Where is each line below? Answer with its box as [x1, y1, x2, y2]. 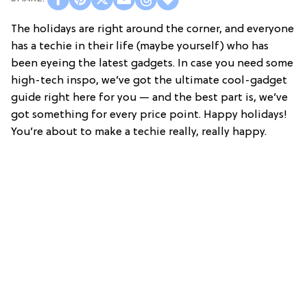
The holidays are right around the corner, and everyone [11, 23, 294, 36]
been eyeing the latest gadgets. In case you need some [11, 57, 293, 70]
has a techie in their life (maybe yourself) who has [11, 40, 269, 53]
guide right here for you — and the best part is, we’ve [11, 91, 288, 104]
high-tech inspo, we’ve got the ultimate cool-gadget [11, 74, 287, 87]
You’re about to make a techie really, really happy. [11, 125, 267, 138]
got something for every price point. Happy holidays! [11, 108, 287, 121]
